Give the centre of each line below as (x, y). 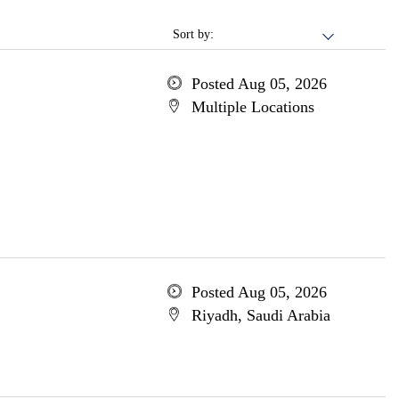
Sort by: (194, 34)
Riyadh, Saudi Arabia (261, 315)
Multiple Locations (252, 107)
